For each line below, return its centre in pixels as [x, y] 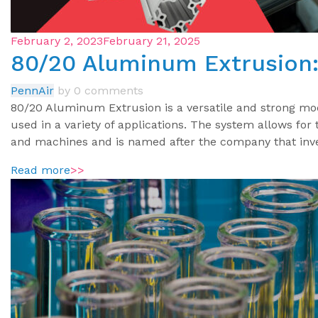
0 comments [109, 91]
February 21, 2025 [152, 41]
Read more [40, 170]
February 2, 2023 [57, 41]
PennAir [32, 91]
